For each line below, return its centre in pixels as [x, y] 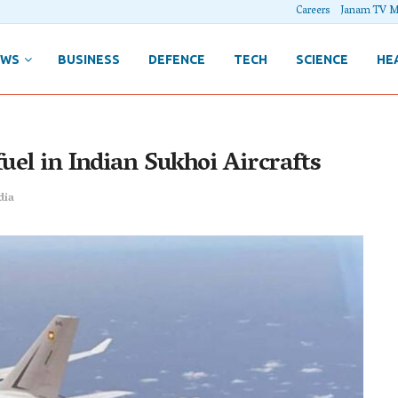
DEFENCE [176, 59]
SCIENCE [322, 59]
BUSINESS [88, 59]
